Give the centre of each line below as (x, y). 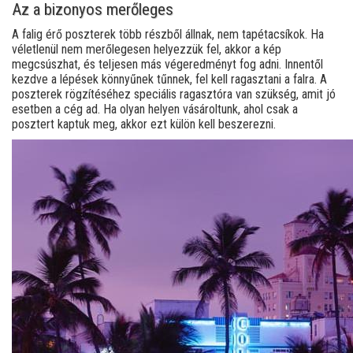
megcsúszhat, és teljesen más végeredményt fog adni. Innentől (167, 65)
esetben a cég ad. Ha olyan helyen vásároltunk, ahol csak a (155, 110)
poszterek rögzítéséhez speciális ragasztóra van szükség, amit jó (174, 95)
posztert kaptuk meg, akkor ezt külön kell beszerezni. (144, 124)
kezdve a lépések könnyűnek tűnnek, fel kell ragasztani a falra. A (169, 80)
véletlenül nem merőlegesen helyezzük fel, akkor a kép (147, 50)
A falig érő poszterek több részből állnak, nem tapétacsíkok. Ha (168, 35)
